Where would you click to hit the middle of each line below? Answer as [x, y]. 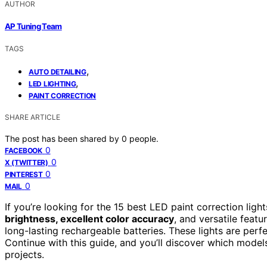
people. [144, 139]
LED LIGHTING [52, 84]
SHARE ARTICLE [32, 117]
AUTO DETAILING [58, 72]
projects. [24, 255]
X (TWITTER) [27, 163]
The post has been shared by [63, 139]
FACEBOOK [24, 151]
